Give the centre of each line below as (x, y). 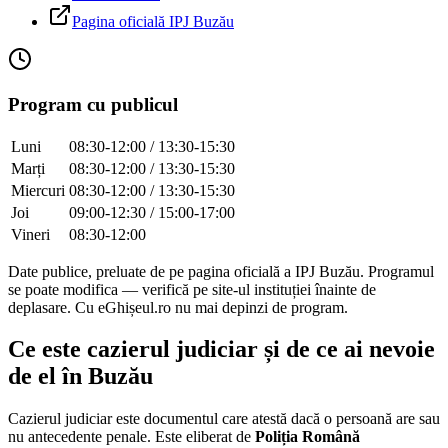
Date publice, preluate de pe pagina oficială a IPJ (163, 271)
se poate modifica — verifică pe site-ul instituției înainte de (192, 289)
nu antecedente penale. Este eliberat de (131, 437)
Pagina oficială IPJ (132, 22)
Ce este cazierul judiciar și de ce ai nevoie (221, 349)
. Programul (397, 271)
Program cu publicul (93, 104)
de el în (48, 376)
